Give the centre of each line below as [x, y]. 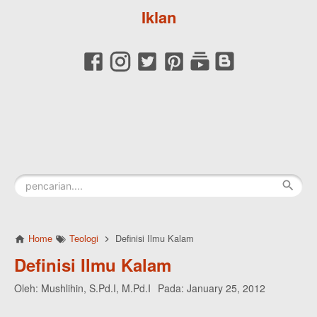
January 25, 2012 [226, 288]
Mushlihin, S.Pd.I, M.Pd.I [96, 288]
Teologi [84, 238]
